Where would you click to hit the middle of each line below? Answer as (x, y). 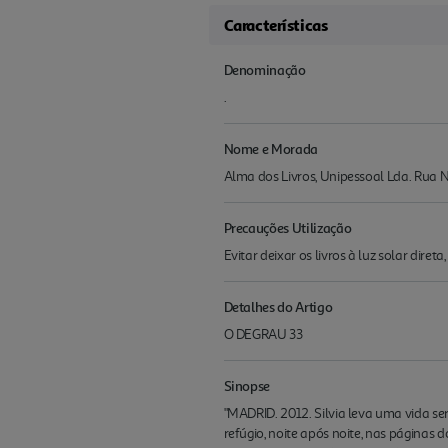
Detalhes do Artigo (278, 306)
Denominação (264, 69)
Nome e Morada (270, 148)
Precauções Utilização (287, 227)
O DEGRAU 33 (263, 334)
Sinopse (247, 385)
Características (275, 24)
